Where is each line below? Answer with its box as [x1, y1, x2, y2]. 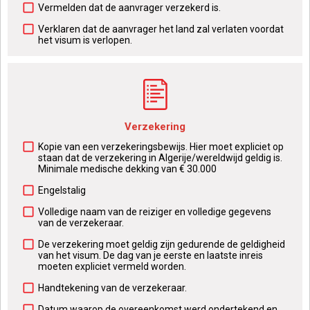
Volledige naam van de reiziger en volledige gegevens [38, 206, 271, 217]
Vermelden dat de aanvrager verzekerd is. [38, 2, 221, 13]
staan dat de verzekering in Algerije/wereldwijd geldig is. [38, 152, 282, 163]
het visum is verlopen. [38, 35, 132, 46]
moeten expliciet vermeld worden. [38, 261, 186, 272]
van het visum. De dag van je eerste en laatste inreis [38, 250, 263, 261]
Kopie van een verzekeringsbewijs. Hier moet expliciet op [38, 141, 284, 152]
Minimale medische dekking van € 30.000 [38, 163, 217, 174]
